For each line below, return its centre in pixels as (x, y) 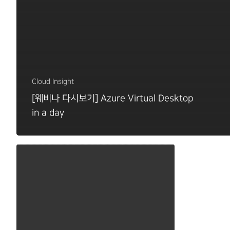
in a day (48, 112)
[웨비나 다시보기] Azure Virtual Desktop (113, 98)
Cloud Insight (53, 81)
